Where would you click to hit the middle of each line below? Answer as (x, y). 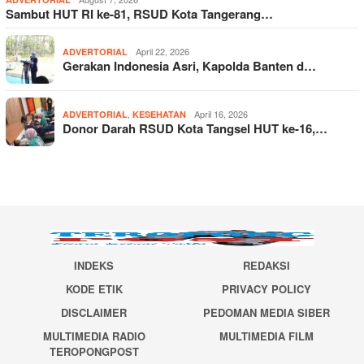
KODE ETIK (94, 289)
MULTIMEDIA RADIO (94, 336)
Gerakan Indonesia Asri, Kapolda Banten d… (189, 66)
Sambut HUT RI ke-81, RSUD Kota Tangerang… (139, 14)
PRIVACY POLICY (267, 289)
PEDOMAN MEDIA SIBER (267, 313)
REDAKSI (267, 266)
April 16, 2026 (221, 114)
